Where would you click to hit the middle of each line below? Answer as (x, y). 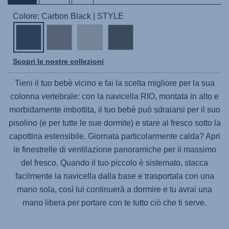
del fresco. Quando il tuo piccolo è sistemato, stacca (114, 163)
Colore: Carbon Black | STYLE (68, 16)
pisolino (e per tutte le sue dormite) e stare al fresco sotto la (114, 123)
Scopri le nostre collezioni (58, 61)
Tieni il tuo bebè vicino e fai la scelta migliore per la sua (114, 83)
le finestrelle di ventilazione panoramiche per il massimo (114, 150)
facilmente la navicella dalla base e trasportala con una (114, 176)
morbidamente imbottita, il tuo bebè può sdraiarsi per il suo (114, 110)
